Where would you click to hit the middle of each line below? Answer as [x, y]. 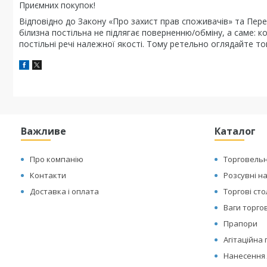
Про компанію [57, 159]
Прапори [241, 223]
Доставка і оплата [65, 191]
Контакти [48, 175]
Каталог [235, 131]
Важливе [44, 131]
